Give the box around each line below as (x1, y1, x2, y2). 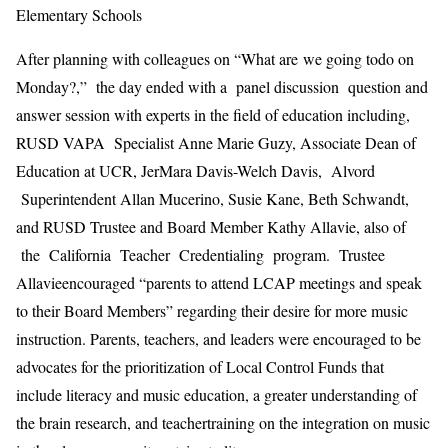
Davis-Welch (196, 159, 277, 181)
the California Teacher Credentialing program (16, 243, 326, 265)
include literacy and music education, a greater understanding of (16, 383, 417, 405)
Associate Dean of (300, 131, 416, 153)
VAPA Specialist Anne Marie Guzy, (63, 131, 300, 153)
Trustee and (90, 215, 167, 237)
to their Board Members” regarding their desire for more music (16, 299, 408, 321)
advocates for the (16, 355, 125, 377)
